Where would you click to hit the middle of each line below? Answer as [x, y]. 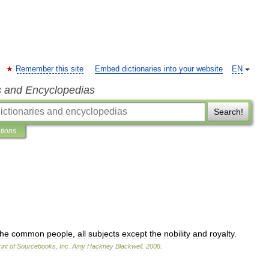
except [134, 234]
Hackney [100, 246]
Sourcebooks [36, 246]
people [60, 234]
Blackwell [129, 246]
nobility [177, 234]
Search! [228, 112]
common [28, 234]
